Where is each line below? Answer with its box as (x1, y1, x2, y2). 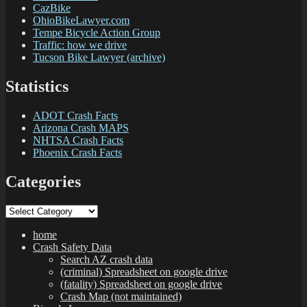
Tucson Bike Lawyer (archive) (33, 51, 165, 64)
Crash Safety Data (33, 241, 112, 253)
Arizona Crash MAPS (33, 122, 129, 134)
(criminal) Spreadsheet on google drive (60, 265, 228, 278)
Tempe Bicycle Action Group (33, 27, 160, 39)
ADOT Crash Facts (33, 110, 118, 122)
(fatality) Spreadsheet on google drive (60, 278, 222, 290)
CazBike (33, 2, 71, 14)
